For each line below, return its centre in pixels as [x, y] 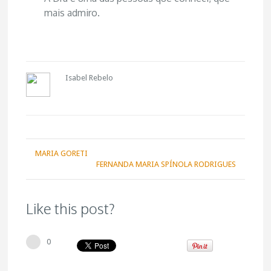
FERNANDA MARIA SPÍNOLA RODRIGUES [166, 164]
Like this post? [71, 208]
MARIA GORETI [62, 153]
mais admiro [71, 13]
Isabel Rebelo [90, 78]
